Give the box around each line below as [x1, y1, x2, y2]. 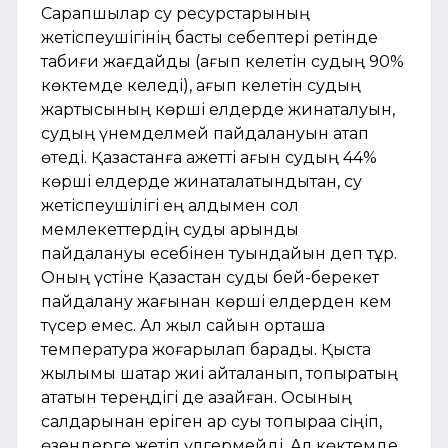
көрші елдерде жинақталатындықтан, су [41, 171, 362, 191]
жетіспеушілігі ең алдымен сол [41, 195, 299, 215]
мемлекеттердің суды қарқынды [41, 219, 299, 239]
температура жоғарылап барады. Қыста [41, 339, 371, 359]
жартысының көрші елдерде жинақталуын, [41, 99, 395, 119]
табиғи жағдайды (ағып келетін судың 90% [41, 51, 404, 71]
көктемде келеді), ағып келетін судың [41, 75, 361, 95]
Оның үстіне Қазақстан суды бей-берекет [41, 267, 379, 287]
